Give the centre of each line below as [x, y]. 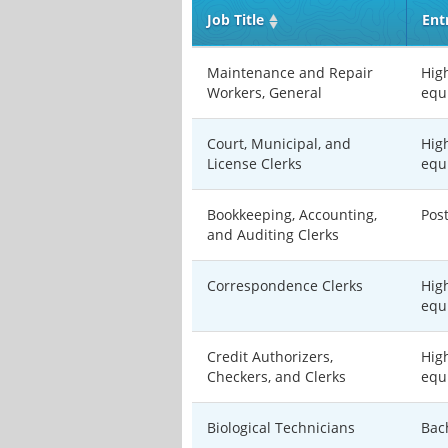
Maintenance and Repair [290, 72]
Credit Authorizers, [270, 356]
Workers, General [264, 92]
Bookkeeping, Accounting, [292, 214]
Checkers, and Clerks [276, 376]
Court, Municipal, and [279, 143]
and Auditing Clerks [273, 234]
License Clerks [254, 163]
